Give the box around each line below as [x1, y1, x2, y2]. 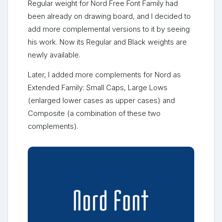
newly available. [28, 51, 80, 60]
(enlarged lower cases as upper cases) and [28, 96, 175, 106]
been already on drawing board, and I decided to [28, 12, 191, 21]
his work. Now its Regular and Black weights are [28, 38, 187, 47]
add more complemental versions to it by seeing [28, 25, 190, 34]
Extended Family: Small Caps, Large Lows [28, 83, 167, 93]
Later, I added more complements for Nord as [28, 70, 181, 80]
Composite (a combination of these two [28, 109, 161, 118]
